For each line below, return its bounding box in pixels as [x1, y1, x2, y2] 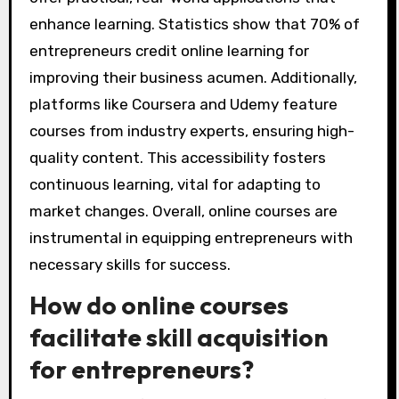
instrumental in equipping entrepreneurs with [28, 228, 353, 247]
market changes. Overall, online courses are [28, 201, 338, 220]
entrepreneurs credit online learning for [28, 41, 309, 60]
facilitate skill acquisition [28, 321, 329, 353]
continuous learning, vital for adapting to [28, 175, 321, 193]
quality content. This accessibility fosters [28, 148, 326, 167]
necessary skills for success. [28, 255, 231, 273]
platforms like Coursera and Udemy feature [28, 94, 338, 113]
